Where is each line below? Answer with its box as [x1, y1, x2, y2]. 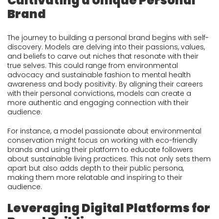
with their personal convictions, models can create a [7, 88, 191, 98]
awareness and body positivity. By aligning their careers [7, 79, 203, 89]
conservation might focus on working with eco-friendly [7, 135, 197, 145]
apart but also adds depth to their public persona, [7, 163, 184, 173]
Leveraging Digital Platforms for [7, 200, 210, 216]
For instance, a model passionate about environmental [7, 126, 201, 136]
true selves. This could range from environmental [7, 61, 178, 70]
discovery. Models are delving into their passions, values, [7, 42, 205, 52]
